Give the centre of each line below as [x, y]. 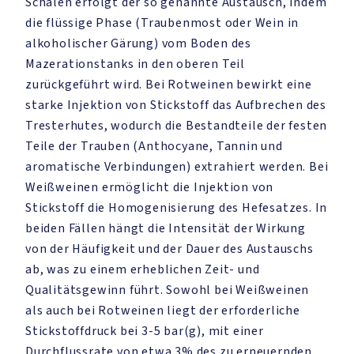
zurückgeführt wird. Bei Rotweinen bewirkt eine [169, 85]
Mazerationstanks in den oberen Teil [136, 64]
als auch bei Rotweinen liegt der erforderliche [163, 311]
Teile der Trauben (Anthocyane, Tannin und [154, 146]
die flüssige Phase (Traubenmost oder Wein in [162, 23]
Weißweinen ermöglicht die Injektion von [150, 187]
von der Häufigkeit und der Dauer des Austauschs [169, 249]
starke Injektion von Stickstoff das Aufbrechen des [176, 105]
